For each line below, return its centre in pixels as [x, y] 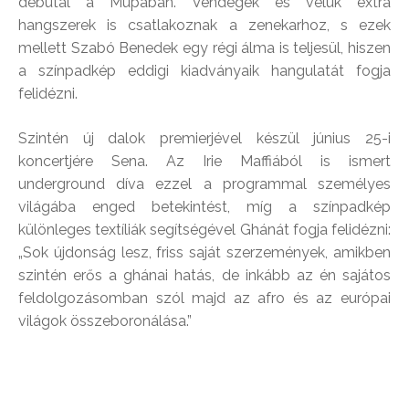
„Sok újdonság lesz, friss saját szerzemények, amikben [204, 253]
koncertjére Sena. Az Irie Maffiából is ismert [204, 162]
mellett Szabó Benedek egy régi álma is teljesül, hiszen [204, 48]
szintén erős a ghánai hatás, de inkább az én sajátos [204, 276]
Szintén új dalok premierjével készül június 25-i [204, 139]
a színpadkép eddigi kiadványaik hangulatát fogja [204, 71]
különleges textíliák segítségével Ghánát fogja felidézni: [204, 230]
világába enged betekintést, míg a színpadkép [204, 207]
